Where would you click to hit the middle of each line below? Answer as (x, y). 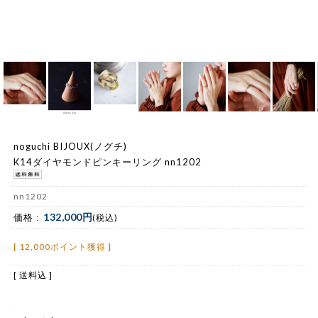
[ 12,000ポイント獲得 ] (62, 246)
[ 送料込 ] (33, 275)
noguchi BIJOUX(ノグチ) (70, 147)
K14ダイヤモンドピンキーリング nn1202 (108, 162)
